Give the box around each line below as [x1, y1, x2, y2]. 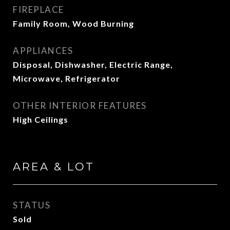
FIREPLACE [13, 4, 64, 15]
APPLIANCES [13, 45, 73, 56]
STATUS [13, 200, 50, 210]
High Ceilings [13, 114, 68, 124]
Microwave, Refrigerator [13, 73, 120, 83]
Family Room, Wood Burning [13, 18, 134, 28]
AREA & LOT [13, 160, 94, 173]
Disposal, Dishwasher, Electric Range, [13, 60, 173, 69]
